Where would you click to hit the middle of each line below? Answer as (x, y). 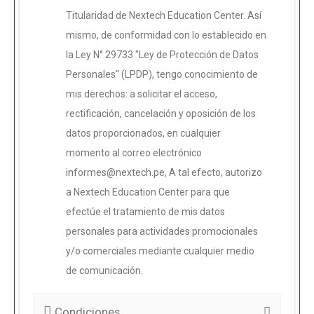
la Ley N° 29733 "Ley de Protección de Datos (163, 54)
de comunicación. (105, 270)
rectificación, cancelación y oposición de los (161, 113)
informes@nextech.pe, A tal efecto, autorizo (164, 172)
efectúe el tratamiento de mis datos (146, 211)
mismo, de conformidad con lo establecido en (166, 35)
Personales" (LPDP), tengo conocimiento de (162, 74)
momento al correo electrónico (134, 152)
